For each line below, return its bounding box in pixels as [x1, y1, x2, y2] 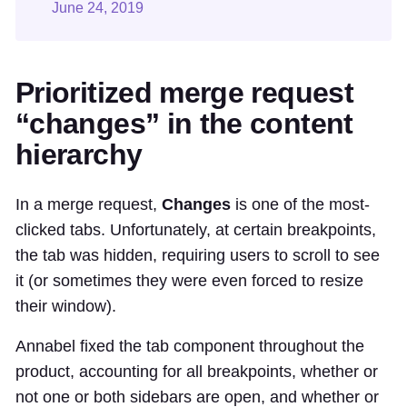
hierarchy [15, 138, 143, 172]
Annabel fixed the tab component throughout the [15, 337, 364, 356]
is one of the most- [231, 195, 370, 214]
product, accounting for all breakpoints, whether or [15, 362, 378, 382]
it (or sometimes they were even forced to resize [15, 272, 363, 291]
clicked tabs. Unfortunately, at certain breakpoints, [15, 221, 376, 240]
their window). [15, 297, 116, 316]
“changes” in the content [15, 107, 353, 141]
